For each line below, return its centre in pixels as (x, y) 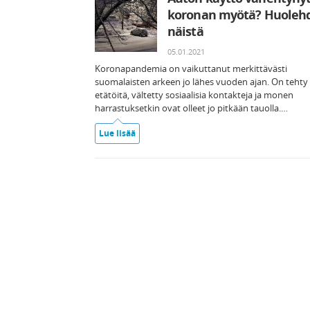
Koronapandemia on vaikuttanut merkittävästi (191, 69)
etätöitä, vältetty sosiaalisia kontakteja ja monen (194, 95)
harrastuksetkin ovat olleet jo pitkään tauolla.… (191, 108)
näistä (185, 31)
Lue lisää (117, 133)
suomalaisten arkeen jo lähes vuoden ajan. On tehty (201, 82)
